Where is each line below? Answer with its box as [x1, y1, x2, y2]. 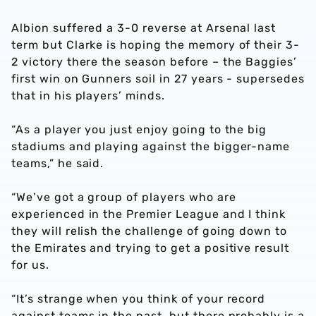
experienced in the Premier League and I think [11, 207, 286, 221]
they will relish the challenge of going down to [11, 224, 288, 238]
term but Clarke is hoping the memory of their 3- [11, 38, 300, 51]
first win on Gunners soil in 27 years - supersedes [11, 72, 305, 85]
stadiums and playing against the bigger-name [11, 140, 291, 153]
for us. [11, 258, 49, 272]
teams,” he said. [11, 157, 104, 170]
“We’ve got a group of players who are [11, 190, 236, 204]
